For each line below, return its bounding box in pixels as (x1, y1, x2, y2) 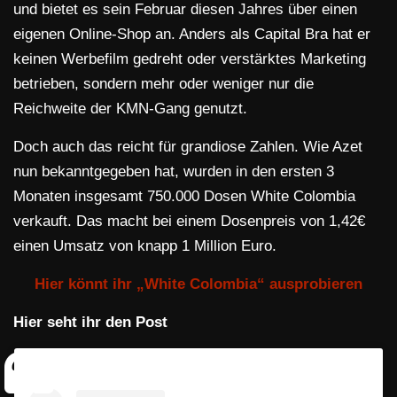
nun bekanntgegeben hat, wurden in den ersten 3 (13, 163, 334, 181)
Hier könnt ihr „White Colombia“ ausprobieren (35, 276, 362, 293)
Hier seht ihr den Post (13, 314, 167, 331)
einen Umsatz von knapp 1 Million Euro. (13, 237, 276, 255)
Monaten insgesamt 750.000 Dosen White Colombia (13, 188, 355, 206)
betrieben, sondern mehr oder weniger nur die (13, 75, 314, 93)
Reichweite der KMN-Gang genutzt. (13, 100, 247, 118)
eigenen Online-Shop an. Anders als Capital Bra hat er (13, 26, 370, 43)
